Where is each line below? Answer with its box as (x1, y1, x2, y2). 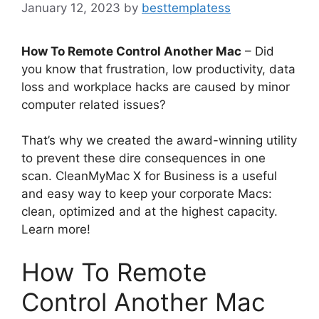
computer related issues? (21, 97, 166, 112)
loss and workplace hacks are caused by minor (21, 79, 290, 94)
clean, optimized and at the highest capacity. (21, 204, 278, 219)
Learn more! (21, 222, 90, 236)
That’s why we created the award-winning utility (21, 133, 297, 147)
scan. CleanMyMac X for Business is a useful (21, 169, 277, 183)
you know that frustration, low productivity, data (21, 61, 296, 76)
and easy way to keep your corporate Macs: (21, 187, 272, 201)
